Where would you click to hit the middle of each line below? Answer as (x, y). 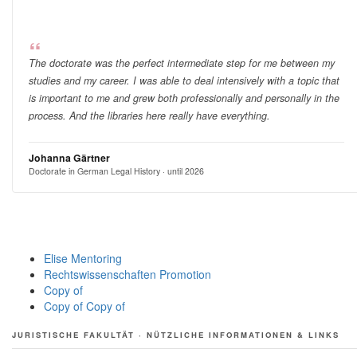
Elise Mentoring (83, 259)
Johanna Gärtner (69, 157)
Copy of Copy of (84, 306)
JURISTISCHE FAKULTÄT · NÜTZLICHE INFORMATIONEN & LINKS (176, 335)
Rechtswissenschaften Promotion (127, 275)
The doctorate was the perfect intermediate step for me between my (181, 63)
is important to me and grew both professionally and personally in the (184, 98)
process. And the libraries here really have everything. (149, 115)
